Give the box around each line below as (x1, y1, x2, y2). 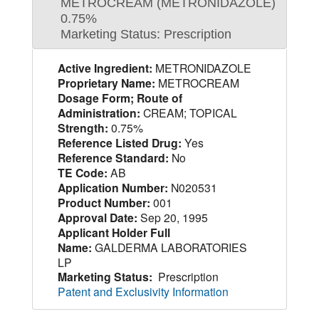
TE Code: (57, 164, 108, 181)
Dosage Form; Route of (57, 89, 182, 106)
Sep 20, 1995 (137, 209, 208, 225)
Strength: (57, 119, 108, 136)
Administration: (57, 104, 140, 121)
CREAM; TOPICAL (140, 104, 237, 120)
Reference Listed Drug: (57, 134, 182, 151)
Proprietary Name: (57, 74, 155, 91)
